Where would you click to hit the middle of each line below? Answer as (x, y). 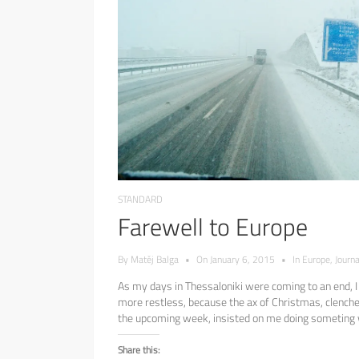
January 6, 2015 (242, 260)
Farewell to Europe (213, 227)
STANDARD (140, 200)
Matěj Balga (155, 260)
